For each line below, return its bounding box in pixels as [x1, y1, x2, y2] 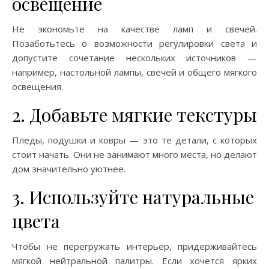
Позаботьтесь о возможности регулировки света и [12, 37, 257, 49]
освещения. [12, 80, 63, 92]
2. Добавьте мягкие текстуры [12, 103, 257, 127]
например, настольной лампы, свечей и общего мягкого [12, 66, 257, 78]
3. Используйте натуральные [12, 185, 254, 209]
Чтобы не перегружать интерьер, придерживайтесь [12, 240, 257, 252]
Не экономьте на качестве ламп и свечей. [12, 23, 257, 35]
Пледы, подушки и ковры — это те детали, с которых [12, 134, 257, 146]
